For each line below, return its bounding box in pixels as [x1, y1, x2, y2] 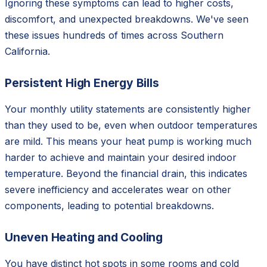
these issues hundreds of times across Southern [5, 29, 223, 42]
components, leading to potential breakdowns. [5, 200, 214, 212]
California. [5, 45, 50, 58]
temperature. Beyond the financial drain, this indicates [5, 167, 247, 180]
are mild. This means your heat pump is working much [5, 135, 252, 148]
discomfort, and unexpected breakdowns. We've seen [5, 13, 249, 26]
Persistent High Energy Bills [5, 76, 159, 91]
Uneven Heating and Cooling [5, 230, 163, 245]
